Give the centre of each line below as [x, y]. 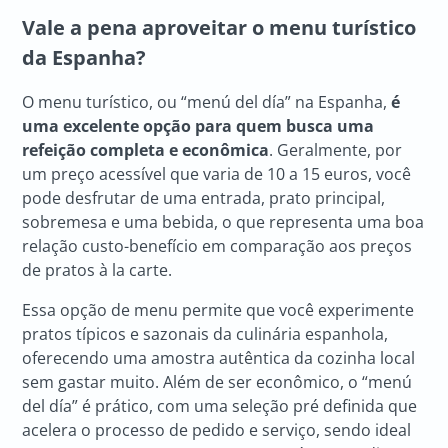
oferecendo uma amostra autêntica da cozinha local [219, 357]
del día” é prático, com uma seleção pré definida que [220, 405]
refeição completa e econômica [146, 149]
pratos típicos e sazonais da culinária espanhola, [205, 333]
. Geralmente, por [336, 149]
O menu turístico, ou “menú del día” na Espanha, [207, 101]
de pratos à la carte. [97, 269]
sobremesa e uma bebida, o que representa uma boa [223, 221]
